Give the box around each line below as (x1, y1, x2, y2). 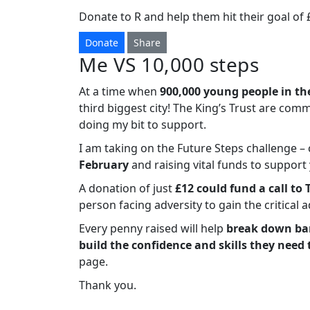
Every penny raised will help (79, 221, 226, 237)
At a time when (79, 84, 160, 100)
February (79, 157, 129, 173)
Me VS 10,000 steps (79, 51, 259, 78)
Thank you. (79, 277, 136, 293)
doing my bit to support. (79, 117, 209, 133)
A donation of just (79, 181, 172, 197)
